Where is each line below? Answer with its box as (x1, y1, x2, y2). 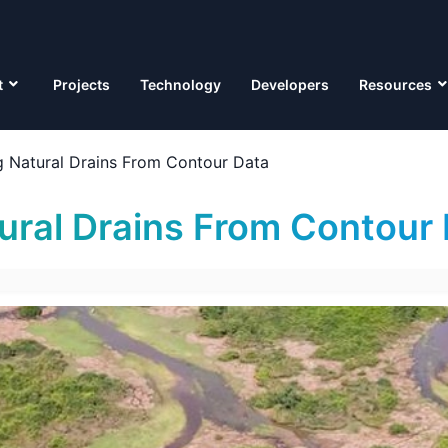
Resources (359, 76, 432, 93)
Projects (53, 76, 110, 93)
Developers (251, 76, 329, 93)
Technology (140, 76, 221, 93)
